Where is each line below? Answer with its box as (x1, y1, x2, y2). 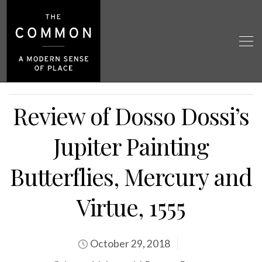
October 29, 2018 (88, 237, 170, 250)
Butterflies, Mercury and (10, 161, 252, 192)
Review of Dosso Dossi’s (13, 100, 249, 131)
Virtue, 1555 (77, 191, 185, 222)
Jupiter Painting (53, 130, 209, 161)
